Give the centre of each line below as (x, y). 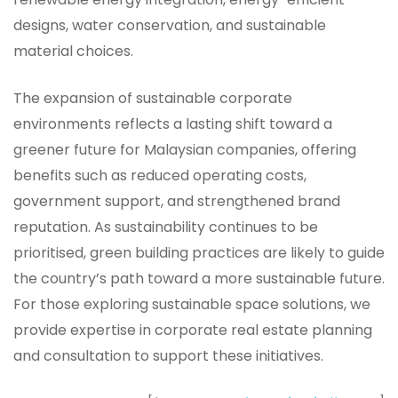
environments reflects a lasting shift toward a (173, 123)
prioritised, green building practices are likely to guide (199, 252)
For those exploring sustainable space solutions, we (192, 304)
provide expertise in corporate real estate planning (193, 330)
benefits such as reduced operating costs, (160, 175)
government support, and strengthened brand (177, 201)
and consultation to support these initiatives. (168, 355)
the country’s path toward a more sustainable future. (199, 278)
